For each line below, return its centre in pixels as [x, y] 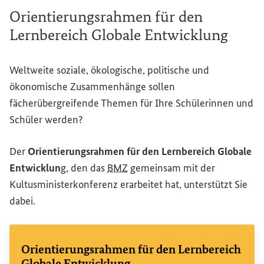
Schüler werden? [46, 120]
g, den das [84, 168]
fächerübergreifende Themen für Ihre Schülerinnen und [131, 103]
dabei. [22, 201]
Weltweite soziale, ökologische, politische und [109, 70]
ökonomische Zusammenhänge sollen [92, 87]
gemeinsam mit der [171, 168]
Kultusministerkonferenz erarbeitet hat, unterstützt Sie [128, 184]
